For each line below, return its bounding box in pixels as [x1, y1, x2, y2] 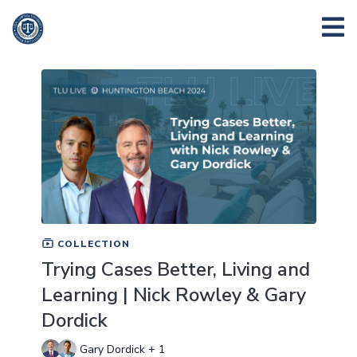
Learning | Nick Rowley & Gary [41, 281, 306, 308]
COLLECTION [53, 237, 130, 250]
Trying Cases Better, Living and [41, 256, 310, 282]
